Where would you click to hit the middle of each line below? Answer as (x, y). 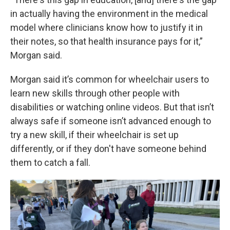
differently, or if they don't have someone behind (108, 149)
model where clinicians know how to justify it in (107, 28)
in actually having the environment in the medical (109, 14)
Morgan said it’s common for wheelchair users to (110, 80)
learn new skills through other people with (95, 93)
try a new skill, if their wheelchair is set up (94, 135)
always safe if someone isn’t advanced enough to (111, 121)
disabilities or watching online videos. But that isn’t (112, 107)
